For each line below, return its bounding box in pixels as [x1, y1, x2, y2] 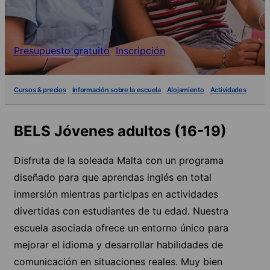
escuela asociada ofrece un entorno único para [14, 221, 228, 234]
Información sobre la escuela [72, 85, 161, 94]
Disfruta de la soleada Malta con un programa [14, 154, 224, 166]
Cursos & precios [14, 85, 66, 94]
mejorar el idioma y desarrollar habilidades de [14, 238, 223, 251]
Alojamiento [166, 85, 204, 94]
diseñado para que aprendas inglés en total [14, 171, 212, 183]
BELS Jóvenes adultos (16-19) [14, 122, 227, 140]
